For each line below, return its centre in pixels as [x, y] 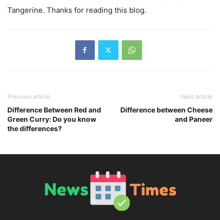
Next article [197, 96]
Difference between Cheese [166, 110]
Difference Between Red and [54, 110]
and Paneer [194, 119]
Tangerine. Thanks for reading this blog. [77, 10]
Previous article [29, 96]
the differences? [35, 128]
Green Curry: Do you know [52, 119]
